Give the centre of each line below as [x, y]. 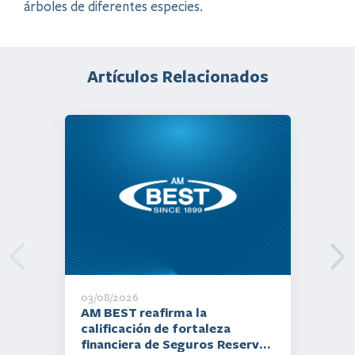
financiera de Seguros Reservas [177, 344]
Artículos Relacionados [177, 76]
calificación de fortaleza [155, 328]
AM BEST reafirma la [143, 312]
